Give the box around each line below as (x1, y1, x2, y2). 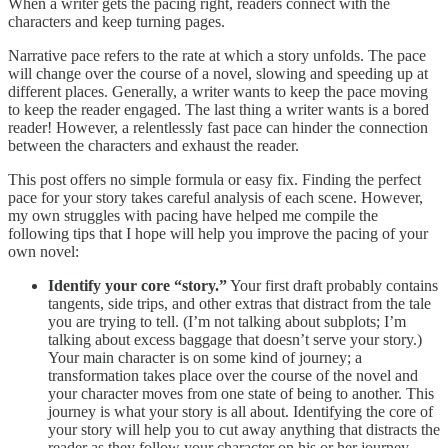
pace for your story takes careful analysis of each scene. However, (8, 188, 423, 206)
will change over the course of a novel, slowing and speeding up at (8, 64, 428, 82)
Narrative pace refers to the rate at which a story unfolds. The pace (8, 46, 426, 64)
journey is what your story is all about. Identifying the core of (48, 402, 433, 420)
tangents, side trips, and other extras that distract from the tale (48, 294, 431, 312)
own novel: (8, 242, 79, 260)
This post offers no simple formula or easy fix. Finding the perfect (8, 170, 421, 188)
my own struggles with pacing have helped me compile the (8, 206, 378, 224)
